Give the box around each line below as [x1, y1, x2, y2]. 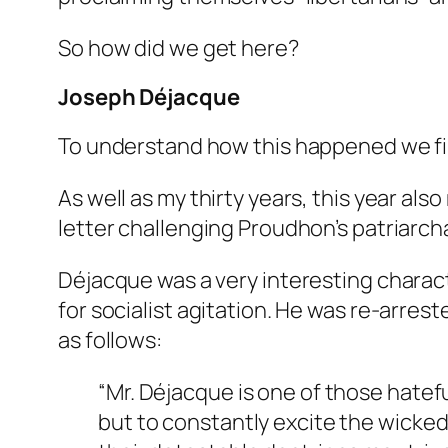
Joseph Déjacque [58, 81, 240, 112]
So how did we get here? [58, 32, 299, 63]
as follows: [58, 324, 162, 355]
